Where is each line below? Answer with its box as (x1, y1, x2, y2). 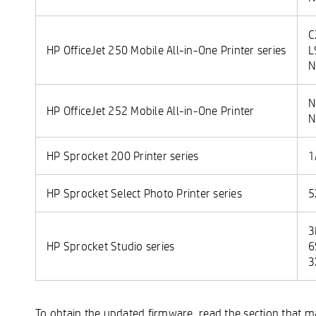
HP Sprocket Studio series (47, 238, 175, 253)
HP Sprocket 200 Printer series (47, 147, 199, 163)
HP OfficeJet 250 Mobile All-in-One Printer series (47, 42, 286, 57)
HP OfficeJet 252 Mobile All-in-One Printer (47, 102, 255, 118)
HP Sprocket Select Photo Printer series (47, 185, 242, 200)
